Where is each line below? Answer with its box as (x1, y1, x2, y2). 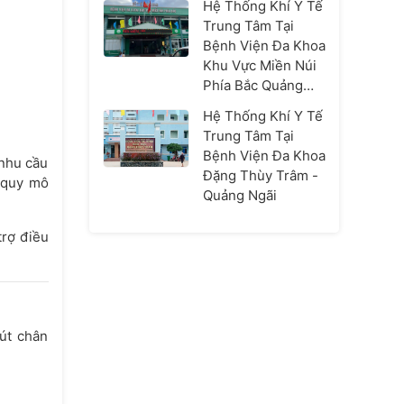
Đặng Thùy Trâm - (202, 167, 318, 184)
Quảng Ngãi (202, 187, 277, 204)
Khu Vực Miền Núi (202, 57, 317, 74)
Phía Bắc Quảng (202, 77, 303, 94)
